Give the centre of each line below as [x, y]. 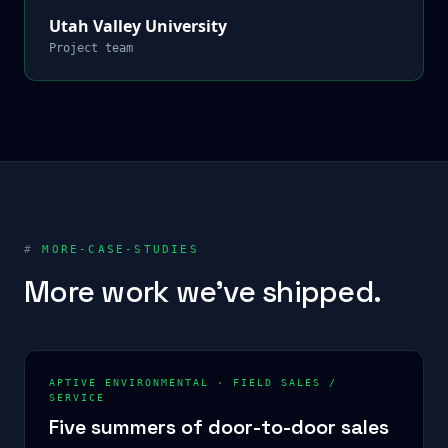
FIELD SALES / [285, 382]
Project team [91, 48]
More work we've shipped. [202, 291]
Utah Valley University [138, 26]
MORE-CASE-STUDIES [116, 249]
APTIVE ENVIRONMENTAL [129, 382]
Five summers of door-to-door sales [219, 427]
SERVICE [77, 397]
